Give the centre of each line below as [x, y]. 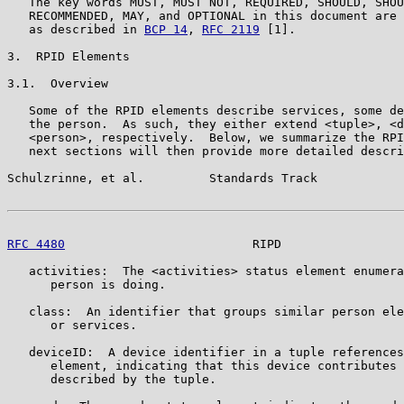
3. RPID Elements [69, 56]
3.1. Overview [58, 83]
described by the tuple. [112, 379]
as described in [76, 29]
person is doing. [87, 284]
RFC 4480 [36, 243]
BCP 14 [166, 29]
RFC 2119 [231, 29]
